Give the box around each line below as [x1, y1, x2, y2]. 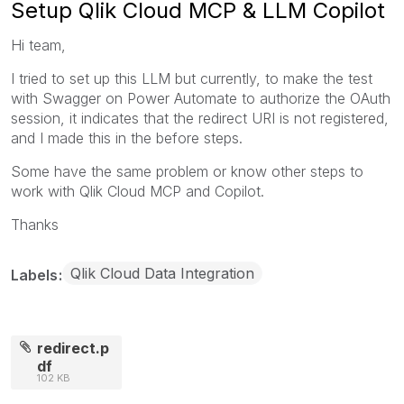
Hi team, [11, 35, 66, 54]
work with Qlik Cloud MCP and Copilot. [11, 181, 264, 200]
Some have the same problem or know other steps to [11, 161, 363, 180]
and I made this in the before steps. [11, 128, 243, 147]
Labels [11, 265, 61, 284]
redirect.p [37, 338, 110, 357]
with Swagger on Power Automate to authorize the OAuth [11, 88, 390, 107]
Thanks [11, 215, 59, 234]
